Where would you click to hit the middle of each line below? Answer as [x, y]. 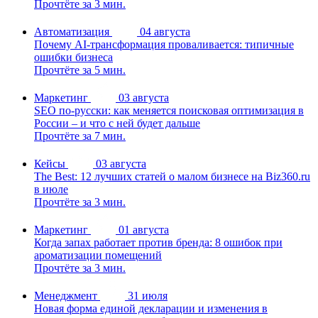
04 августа [165, 32]
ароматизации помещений [98, 256]
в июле [51, 190]
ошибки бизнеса [73, 57]
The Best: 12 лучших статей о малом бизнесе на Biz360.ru [172, 177]
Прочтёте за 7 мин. [80, 136]
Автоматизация [72, 32]
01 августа [144, 230]
